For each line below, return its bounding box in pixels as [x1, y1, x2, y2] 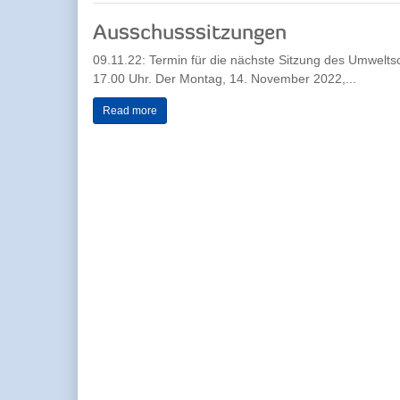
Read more [103, 104, 157, 117]
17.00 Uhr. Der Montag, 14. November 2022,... [93, 71, 356, 86]
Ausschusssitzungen [93, 22, 287, 45]
